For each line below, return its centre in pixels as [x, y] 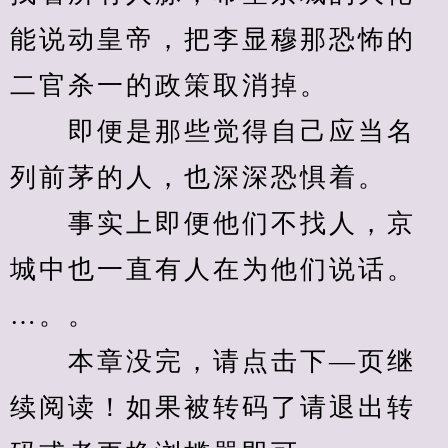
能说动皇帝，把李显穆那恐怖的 [213, 39]
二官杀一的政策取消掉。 [169, 85]
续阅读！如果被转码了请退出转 [213, 407]
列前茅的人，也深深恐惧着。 [198, 177]
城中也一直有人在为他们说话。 [213, 269]
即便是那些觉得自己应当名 [213, 131]
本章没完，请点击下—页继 [213, 361]
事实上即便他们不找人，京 [213, 223]
